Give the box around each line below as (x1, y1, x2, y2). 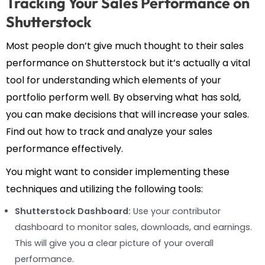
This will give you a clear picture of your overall (15, 237, 214, 250)
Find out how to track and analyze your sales (6, 125, 212, 139)
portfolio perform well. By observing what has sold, (6, 91, 241, 105)
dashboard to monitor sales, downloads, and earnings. (15, 221, 252, 234)
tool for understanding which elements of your (6, 73, 221, 88)
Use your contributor (131, 205, 221, 218)
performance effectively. (6, 142, 123, 156)
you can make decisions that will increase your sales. (6, 108, 249, 122)
